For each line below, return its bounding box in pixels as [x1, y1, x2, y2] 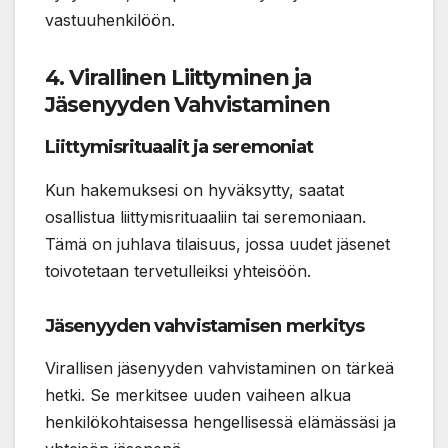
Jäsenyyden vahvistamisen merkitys [45, 314, 365, 337]
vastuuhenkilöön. [45, 9, 175, 30]
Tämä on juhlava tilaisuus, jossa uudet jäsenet [45, 233, 390, 254]
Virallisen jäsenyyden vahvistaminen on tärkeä [45, 358, 394, 379]
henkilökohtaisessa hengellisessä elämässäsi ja [45, 412, 396, 433]
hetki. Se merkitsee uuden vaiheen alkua [45, 385, 351, 406]
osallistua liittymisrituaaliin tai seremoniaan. [45, 206, 366, 227]
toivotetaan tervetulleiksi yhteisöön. [45, 260, 311, 281]
